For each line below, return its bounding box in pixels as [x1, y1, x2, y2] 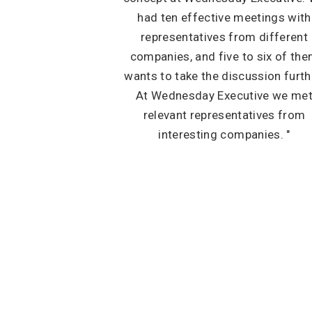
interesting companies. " [158, 127, 290, 141]
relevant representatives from [143, 108, 306, 122]
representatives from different [140, 30, 309, 44]
